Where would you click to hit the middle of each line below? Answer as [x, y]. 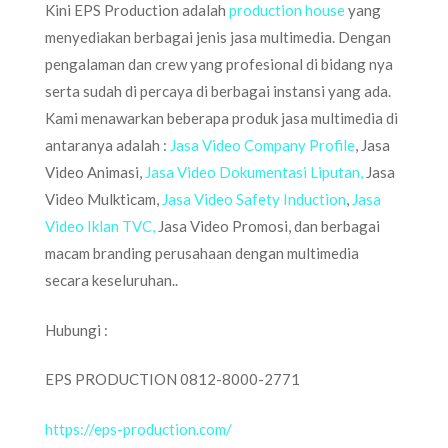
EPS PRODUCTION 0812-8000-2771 [172, 379]
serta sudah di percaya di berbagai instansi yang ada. [218, 91]
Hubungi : [76, 329]
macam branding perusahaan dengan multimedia [202, 253]
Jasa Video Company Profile [262, 145]
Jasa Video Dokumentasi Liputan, [254, 172]
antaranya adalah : [107, 145]
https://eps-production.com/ [138, 428]
